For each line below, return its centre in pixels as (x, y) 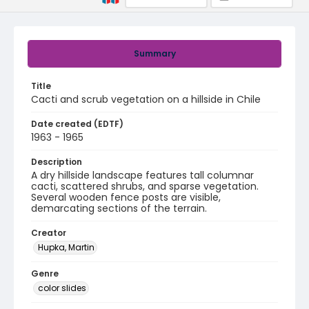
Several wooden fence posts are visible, (126, 197)
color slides (62, 288)
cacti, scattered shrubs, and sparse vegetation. (145, 186)
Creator (49, 233)
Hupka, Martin (66, 247)
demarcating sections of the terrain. (119, 208)
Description (57, 162)
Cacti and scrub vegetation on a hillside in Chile (146, 99)
